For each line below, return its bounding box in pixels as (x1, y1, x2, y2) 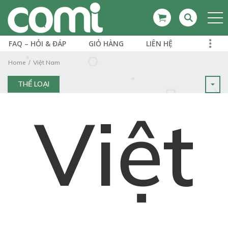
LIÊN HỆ (146, 39, 173, 48)
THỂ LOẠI (18, 79, 49, 89)
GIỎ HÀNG (89, 39, 124, 48)
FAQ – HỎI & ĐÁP (9, 39, 66, 48)
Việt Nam (33, 59, 60, 66)
